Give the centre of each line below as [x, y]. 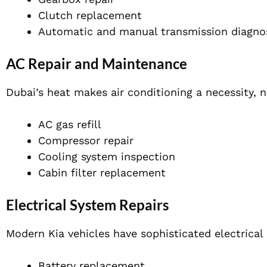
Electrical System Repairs [87, 205]
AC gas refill [70, 125]
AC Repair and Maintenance [97, 64]
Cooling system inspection [107, 157]
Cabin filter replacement [102, 173]
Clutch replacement [90, 15]
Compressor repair [86, 141]
